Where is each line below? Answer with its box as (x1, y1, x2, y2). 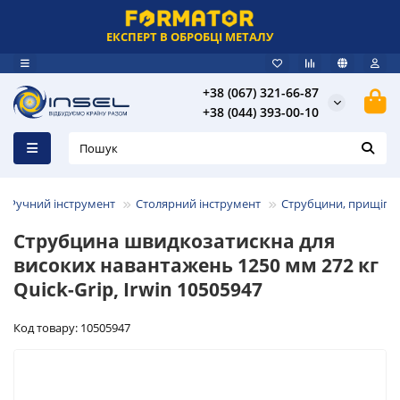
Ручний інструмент (9, 195, 115, 212)
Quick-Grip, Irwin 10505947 (13, 276, 262, 302)
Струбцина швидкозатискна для (13, 228, 335, 254)
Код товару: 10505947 (13, 319, 130, 336)
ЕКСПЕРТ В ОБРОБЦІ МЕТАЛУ (105, 29, 273, 45)
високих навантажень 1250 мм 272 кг (13, 252, 379, 278)
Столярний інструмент (136, 195, 261, 212)
